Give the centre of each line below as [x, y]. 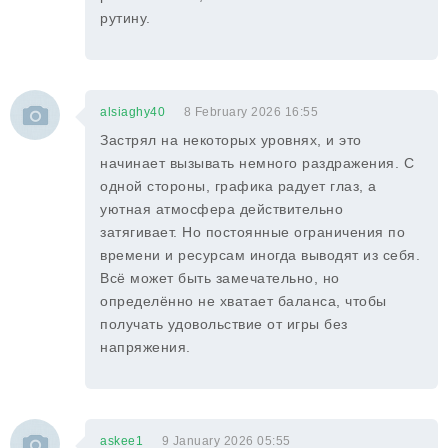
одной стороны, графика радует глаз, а [238, 186]
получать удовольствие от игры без [224, 324]
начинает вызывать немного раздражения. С [257, 163]
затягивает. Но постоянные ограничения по [252, 232]
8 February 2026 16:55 [250, 112]
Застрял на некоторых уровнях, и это [231, 140]
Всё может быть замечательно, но [220, 278]
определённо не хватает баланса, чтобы [243, 301]
